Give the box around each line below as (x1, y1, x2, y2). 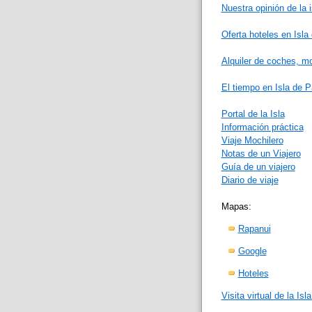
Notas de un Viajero (221, 148, 301, 159)
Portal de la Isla (221, 108, 285, 119)
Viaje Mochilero (221, 134, 283, 146)
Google (237, 245, 267, 256)
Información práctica (221, 121, 304, 132)
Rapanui (237, 223, 271, 234)
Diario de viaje (221, 174, 279, 185)
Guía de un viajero (221, 161, 295, 172)
